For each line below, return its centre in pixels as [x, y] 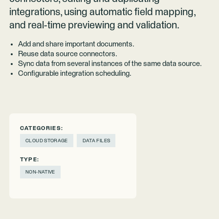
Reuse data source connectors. [68, 54]
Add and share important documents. [77, 44]
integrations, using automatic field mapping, [102, 12]
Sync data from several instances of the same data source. [110, 64]
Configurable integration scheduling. [75, 73]
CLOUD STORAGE [47, 141]
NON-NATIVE [40, 172]
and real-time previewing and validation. [94, 25]
